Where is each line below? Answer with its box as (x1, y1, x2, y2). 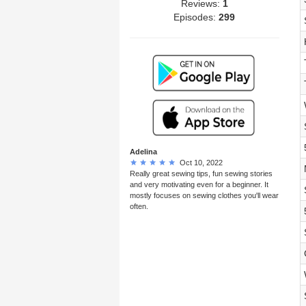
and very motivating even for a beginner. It (130, 180, 268, 189)
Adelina (130, 147, 157, 156)
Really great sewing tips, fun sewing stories (130, 169, 273, 178)
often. (130, 201, 148, 210)
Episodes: (173, 11, 219, 23)
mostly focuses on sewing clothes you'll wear (130, 191, 279, 199)
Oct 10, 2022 (176, 158, 223, 167)
